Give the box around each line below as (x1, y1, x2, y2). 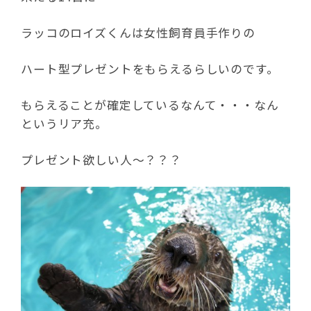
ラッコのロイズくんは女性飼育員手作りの (21, 24, 255, 42)
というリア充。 (21, 115, 108, 133)
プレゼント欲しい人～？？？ (21, 151, 182, 169)
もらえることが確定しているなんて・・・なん (21, 96, 279, 114)
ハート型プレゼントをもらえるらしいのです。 (21, 60, 279, 78)
